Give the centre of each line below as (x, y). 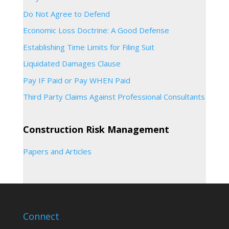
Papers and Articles (57, 151)
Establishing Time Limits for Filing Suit (88, 47)
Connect (41, 216)
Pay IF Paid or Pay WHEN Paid (76, 80)
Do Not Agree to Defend (66, 14)
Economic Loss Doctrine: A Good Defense (96, 30)
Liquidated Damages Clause (72, 63)
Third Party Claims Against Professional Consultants (114, 97)
